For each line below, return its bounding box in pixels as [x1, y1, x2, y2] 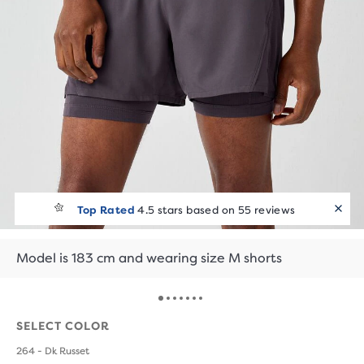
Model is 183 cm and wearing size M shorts [16, 250, 282, 266]
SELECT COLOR [16, 319, 110, 332]
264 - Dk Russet [16, 345, 89, 357]
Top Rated [77, 203, 135, 216]
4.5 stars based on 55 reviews [134, 203, 296, 216]
